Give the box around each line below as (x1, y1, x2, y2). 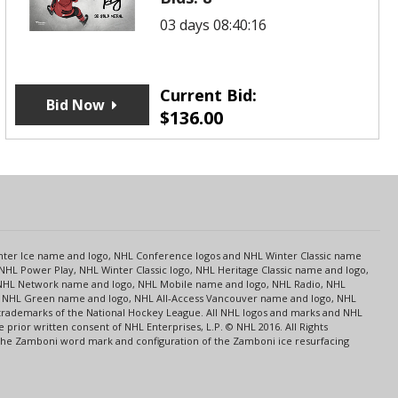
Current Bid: (160, 84, 258, 106)
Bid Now (46, 94, 106, 115)
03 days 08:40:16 (160, 14, 267, 35)
